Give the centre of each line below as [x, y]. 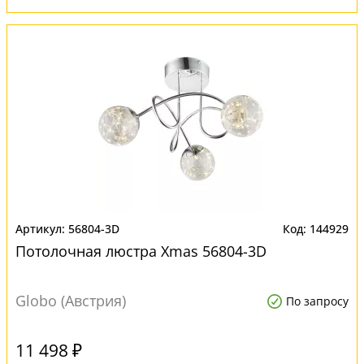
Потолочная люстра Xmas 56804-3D [141, 251]
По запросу [317, 301]
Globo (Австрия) [71, 301]
